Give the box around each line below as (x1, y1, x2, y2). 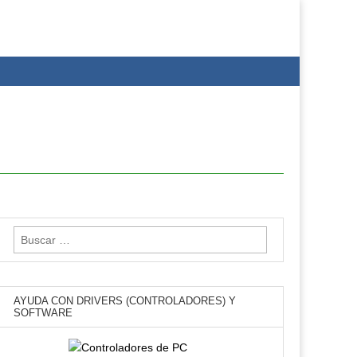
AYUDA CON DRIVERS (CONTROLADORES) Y (14, 295, 237, 307)
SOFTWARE (14, 307, 73, 319)
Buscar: (13, 228, 52, 241)
